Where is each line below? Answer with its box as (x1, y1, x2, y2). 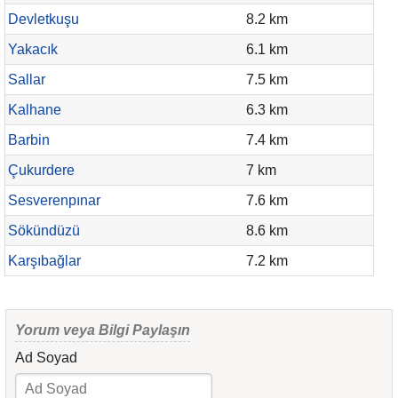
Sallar (8, 72, 45, 87)
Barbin (8, 132, 50, 147)
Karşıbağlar (8, 253, 81, 268)
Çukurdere (8, 163, 75, 178)
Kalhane (8, 102, 61, 117)
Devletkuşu (8, 12, 79, 27)
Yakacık (8, 42, 58, 57)
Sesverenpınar (8, 193, 100, 208)
